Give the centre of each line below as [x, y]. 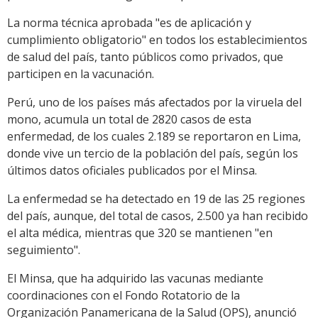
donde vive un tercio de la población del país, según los [153, 154]
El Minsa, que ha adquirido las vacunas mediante [135, 279]
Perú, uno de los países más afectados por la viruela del [154, 103]
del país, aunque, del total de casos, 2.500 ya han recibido [158, 216]
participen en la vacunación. [81, 74]
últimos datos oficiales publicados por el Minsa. [132, 171]
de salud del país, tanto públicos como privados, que [145, 57]
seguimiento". [44, 250]
